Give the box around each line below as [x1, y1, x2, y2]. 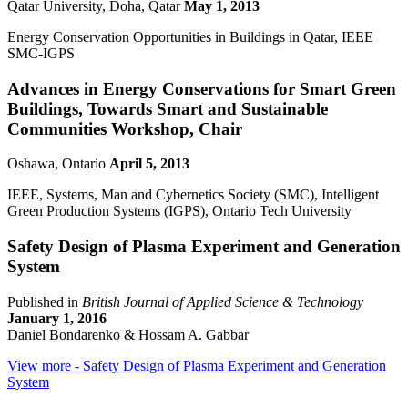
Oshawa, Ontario [7, 156, 109, 172]
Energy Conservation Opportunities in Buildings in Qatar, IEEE [7, 28, 373, 45]
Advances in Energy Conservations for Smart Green [7, 78, 396, 98]
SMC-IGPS [7, 45, 75, 61]
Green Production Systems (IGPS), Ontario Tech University [7, 203, 352, 219]
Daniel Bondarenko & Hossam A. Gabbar [7, 326, 249, 342]
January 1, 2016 [7, 310, 107, 326]
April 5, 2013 [109, 156, 189, 172]
